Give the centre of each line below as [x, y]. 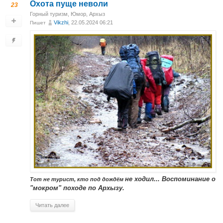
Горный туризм [49, 14]
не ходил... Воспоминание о [170, 179]
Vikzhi [61, 22]
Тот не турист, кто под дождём [77, 179]
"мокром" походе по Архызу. [77, 188]
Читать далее [52, 205]
